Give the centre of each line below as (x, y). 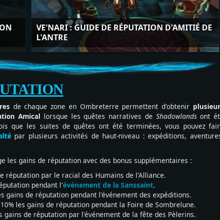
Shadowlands (176, 116)
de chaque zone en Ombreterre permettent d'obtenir (103, 106)
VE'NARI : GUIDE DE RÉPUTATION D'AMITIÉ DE (124, 27)
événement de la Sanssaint (108, 185)
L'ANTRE (52, 37)
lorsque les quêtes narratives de (98, 116)
